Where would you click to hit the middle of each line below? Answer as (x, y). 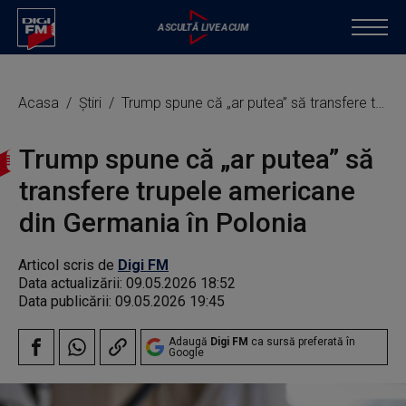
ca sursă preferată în (302, 342)
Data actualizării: (72, 283)
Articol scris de (68, 265)
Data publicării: (67, 301)
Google (186, 353)
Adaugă (189, 342)
